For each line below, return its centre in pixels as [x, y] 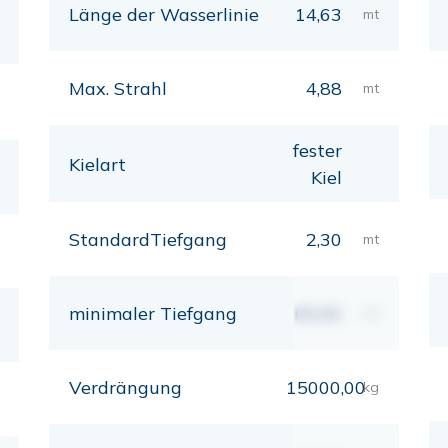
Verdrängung [125, 387]
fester [317, 150]
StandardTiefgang [148, 239]
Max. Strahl [118, 88]
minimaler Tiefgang [153, 313]
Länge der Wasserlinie [164, 14]
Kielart [97, 164]
